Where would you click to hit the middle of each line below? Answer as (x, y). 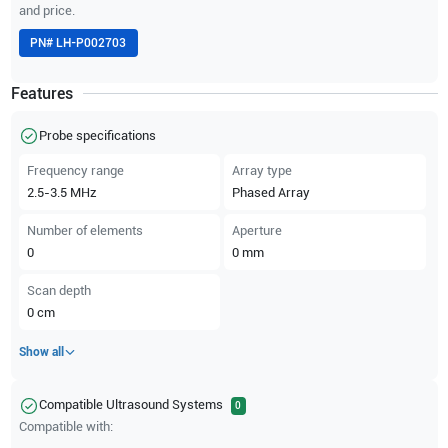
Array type (262, 171)
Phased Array (271, 193)
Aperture (257, 231)
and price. (46, 11)
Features (41, 94)
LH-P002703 (91, 43)
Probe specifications (97, 136)
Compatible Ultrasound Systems (130, 405)
